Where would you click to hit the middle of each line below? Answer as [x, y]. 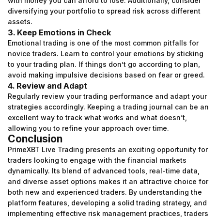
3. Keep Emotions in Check [60, 32]
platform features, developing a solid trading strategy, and [107, 203]
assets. [20, 22]
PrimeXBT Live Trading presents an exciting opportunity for [108, 149]
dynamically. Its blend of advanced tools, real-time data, [104, 171]
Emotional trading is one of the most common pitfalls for [103, 43]
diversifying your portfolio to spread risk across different [104, 11]
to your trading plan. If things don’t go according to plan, [104, 64]
